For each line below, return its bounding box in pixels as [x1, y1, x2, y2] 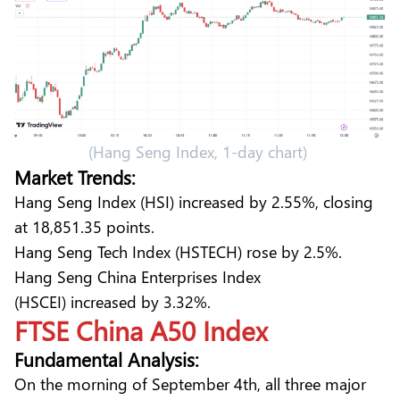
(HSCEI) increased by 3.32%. [14, 290, 215, 313]
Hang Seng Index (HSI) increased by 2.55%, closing [14, 190, 373, 213]
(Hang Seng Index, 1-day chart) [88, 140, 312, 163]
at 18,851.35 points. [14, 215, 159, 238]
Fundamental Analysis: [14, 346, 199, 373]
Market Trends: [14, 163, 136, 191]
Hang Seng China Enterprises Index [14, 265, 261, 288]
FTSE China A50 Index [14, 312, 268, 349]
